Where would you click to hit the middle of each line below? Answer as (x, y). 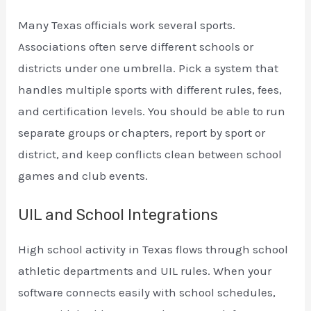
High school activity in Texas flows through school (153, 249)
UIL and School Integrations (118, 215)
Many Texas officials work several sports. (127, 25)
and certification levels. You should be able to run (152, 111)
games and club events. (83, 175)
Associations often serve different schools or (136, 46)
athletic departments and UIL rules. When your (145, 270)
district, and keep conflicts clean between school (150, 154)
